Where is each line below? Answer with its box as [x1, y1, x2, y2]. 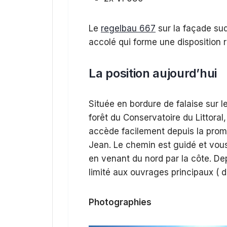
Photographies [89, 197, 152, 207]
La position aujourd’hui [89, 65, 217, 81]
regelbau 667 [101, 23, 156, 33]
